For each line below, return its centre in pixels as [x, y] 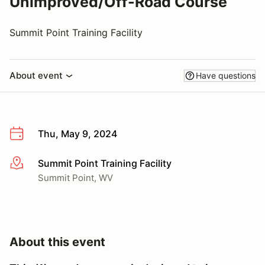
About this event [57, 242]
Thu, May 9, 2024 [77, 134]
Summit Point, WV [75, 177]
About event [36, 75]
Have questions [226, 75]
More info [30, 164]
